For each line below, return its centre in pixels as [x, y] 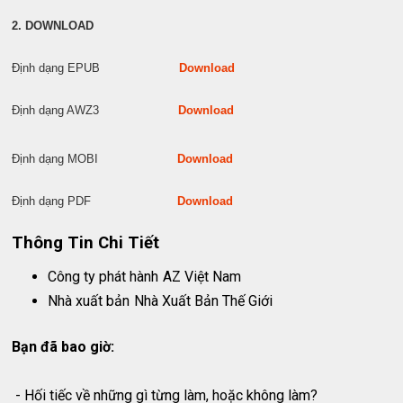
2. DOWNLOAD [53, 26]
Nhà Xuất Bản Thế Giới [204, 300]
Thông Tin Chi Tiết [86, 243]
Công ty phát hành [103, 276]
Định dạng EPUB [96, 68]
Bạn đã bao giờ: [63, 346]
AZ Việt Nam [202, 276]
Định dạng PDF [95, 201]
